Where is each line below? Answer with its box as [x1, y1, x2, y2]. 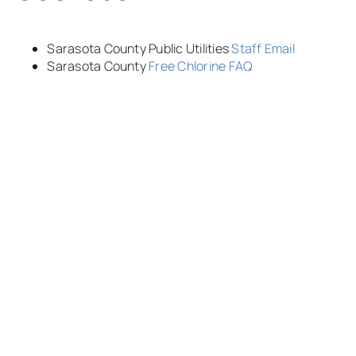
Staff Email [231, 39, 295, 57]
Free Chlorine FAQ [149, 56, 253, 75]
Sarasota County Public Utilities [47, 39, 232, 57]
